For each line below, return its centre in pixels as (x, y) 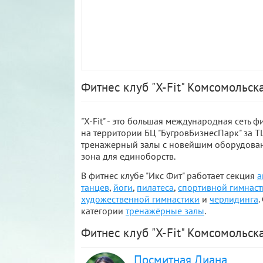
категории (103, 211)
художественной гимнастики (140, 199)
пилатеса (155, 187)
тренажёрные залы (165, 211)
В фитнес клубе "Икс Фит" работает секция (169, 176)
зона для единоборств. (128, 156)
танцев (95, 187)
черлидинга (234, 199)
